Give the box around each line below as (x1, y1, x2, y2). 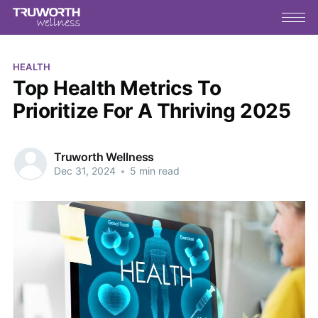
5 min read (126, 165, 180, 177)
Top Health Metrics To (12, 75, 221, 100)
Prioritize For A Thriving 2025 (12, 98, 291, 123)
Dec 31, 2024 (53, 165, 116, 177)
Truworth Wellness (53, 150, 155, 165)
